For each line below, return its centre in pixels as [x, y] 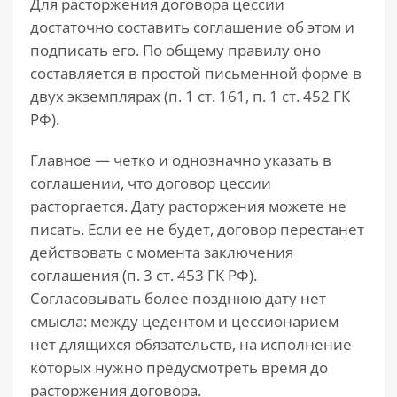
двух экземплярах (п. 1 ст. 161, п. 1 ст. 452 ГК [190, 96]
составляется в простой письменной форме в [196, 73]
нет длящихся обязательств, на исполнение [191, 344]
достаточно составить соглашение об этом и [192, 27]
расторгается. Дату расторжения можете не [188, 206]
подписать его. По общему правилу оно [175, 50]
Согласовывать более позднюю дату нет [178, 298]
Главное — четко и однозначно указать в [181, 160]
